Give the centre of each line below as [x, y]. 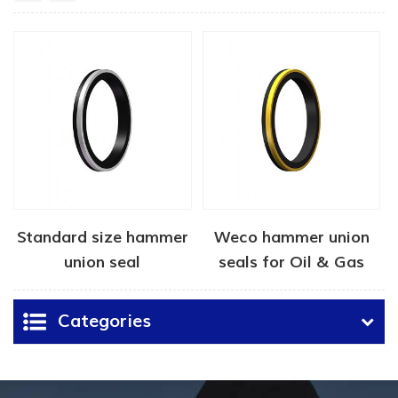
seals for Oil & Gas [292, 262]
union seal [103, 262]
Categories [104, 321]
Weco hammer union [291, 237]
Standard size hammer [102, 237]
